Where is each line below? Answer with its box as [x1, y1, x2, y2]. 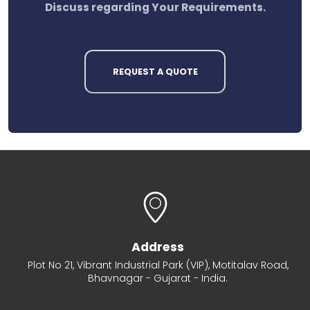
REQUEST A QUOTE [112, 66, 198, 78]
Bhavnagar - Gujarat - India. [88, 271, 228, 285]
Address [131, 238, 184, 255]
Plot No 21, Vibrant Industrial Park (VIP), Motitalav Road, [27, 257, 289, 272]
